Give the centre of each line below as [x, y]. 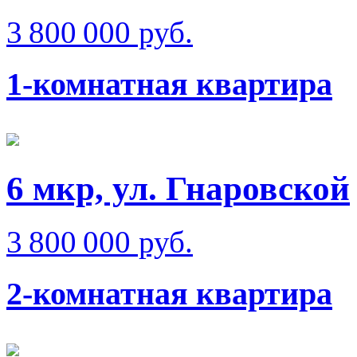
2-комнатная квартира [169, 293]
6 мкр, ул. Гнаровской [178, 189]
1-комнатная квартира [169, 84]
